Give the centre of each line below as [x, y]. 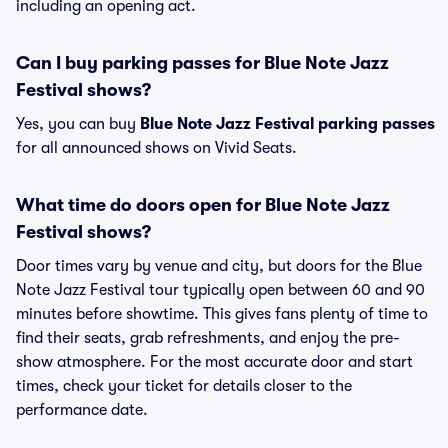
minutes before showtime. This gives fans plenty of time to [222, 314]
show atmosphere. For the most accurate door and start [214, 362]
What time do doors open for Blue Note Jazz [203, 205]
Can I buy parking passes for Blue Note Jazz [202, 63]
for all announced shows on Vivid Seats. [156, 148]
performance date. [82, 410]
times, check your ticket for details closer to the [184, 386]
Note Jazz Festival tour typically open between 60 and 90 [220, 290]
